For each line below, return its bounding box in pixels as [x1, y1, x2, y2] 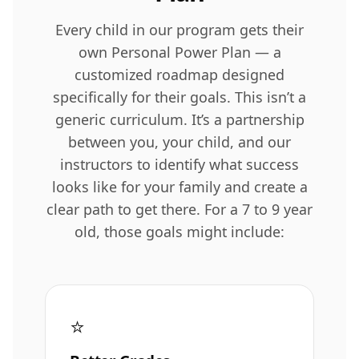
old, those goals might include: [75, 221, 284, 241]
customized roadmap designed [75, 64, 284, 84]
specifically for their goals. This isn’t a [53, 87, 306, 107]
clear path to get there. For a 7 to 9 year [46, 199, 313, 219]
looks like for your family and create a [51, 176, 308, 196]
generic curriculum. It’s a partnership [54, 109, 305, 129]
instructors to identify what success [60, 154, 299, 174]
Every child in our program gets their [55, 19, 304, 39]
